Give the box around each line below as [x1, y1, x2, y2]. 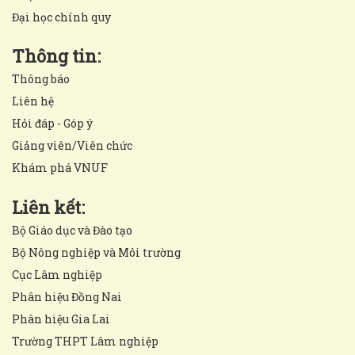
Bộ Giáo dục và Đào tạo [12, 222, 132, 238]
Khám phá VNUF [12, 159, 108, 175]
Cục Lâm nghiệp [12, 266, 102, 282]
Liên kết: [12, 195, 85, 219]
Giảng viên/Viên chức [12, 137, 132, 153]
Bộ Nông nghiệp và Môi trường [12, 244, 181, 260]
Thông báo [12, 71, 70, 86]
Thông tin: [12, 44, 101, 67]
